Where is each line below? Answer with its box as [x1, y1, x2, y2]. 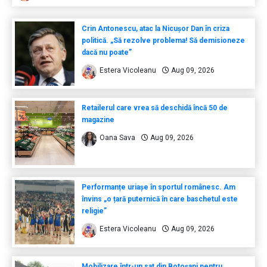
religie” [81, 206, 107, 215]
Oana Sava [99, 133, 135, 142]
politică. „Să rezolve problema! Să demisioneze [81, 36, 245, 45]
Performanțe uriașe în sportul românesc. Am [81, 182, 235, 191]
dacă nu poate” [81, 48, 132, 57]
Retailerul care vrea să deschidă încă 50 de [81, 103, 228, 112]
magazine [81, 115, 114, 124]
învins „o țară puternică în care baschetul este [81, 194, 238, 203]
